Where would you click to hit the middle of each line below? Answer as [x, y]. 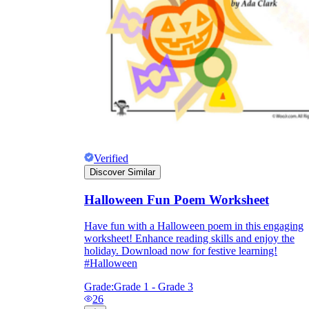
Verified [111, 159]
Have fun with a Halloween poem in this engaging [194, 226]
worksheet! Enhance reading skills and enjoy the [189, 239]
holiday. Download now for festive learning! [181, 251]
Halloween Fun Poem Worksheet [177, 199]
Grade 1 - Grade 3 [153, 287]
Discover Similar [122, 172]
